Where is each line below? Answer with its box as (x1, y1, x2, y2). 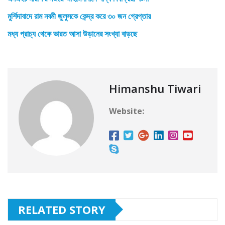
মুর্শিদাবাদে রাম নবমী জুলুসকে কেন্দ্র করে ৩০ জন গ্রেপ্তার (8, 10, 151, 22)
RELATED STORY (18, 201, 105, 217)
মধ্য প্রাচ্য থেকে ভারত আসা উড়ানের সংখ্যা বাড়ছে (8, 28, 137, 39)
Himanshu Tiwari (109, 80, 201, 96)
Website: (109, 105, 144, 117)
